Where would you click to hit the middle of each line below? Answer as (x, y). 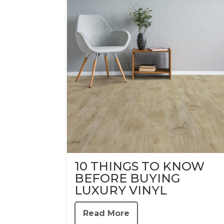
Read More (106, 213)
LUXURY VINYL (121, 190)
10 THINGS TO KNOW (139, 166)
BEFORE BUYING (127, 178)
